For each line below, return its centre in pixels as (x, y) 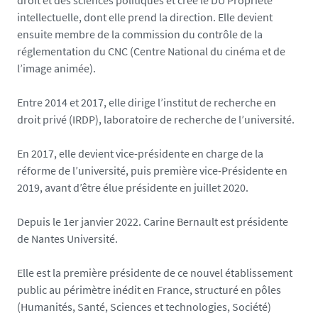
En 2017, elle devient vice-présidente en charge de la (140, 154)
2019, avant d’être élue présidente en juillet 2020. (133, 188)
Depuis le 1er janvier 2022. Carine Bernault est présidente (153, 222)
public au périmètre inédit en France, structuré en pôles (149, 290)
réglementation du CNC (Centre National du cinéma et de (151, 51)
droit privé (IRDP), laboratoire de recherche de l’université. (156, 120)
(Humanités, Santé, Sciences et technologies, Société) (144, 307)
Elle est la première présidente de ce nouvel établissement (155, 273)
